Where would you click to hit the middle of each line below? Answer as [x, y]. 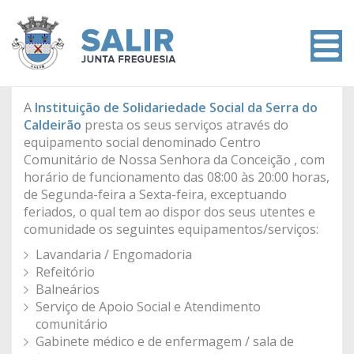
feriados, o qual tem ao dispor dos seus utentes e [169, 212]
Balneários [68, 289]
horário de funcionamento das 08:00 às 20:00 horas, [177, 177]
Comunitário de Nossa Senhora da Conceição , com [174, 160]
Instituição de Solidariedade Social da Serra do [176, 107]
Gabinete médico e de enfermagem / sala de [165, 341]
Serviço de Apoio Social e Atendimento [148, 307]
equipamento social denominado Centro [142, 142]
